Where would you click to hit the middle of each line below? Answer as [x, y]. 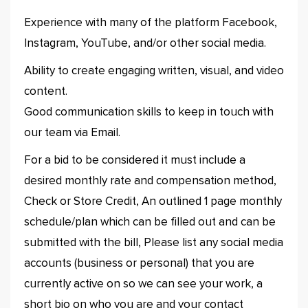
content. [46, 92]
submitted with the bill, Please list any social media [154, 243]
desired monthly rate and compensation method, [150, 181]
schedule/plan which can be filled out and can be [150, 222]
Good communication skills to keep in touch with [149, 112]
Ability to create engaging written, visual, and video [154, 71]
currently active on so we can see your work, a [143, 284]
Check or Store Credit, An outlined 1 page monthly [153, 202]
